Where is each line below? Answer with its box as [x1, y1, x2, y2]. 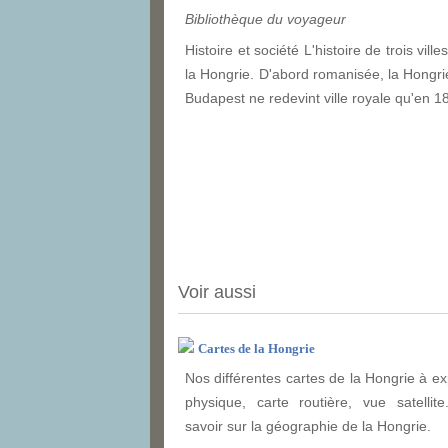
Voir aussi [178, 281, 256, 302]
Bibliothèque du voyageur [185, 10, 346, 27]
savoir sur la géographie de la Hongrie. [185, 417, 431, 434]
